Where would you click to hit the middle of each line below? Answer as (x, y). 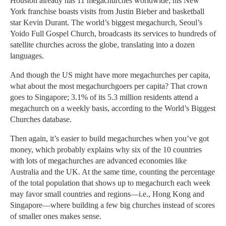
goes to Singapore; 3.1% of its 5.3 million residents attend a (104, 97)
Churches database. (41, 120)
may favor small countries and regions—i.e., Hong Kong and (107, 194)
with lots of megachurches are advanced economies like (98, 161)
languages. (27, 56)
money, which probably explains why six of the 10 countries (106, 150)
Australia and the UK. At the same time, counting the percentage (112, 172)
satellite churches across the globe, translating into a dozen (102, 45)
